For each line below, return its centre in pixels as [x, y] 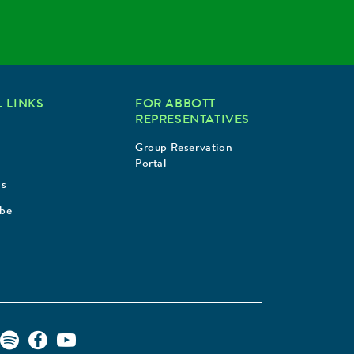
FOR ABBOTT [175, 105]
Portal [151, 165]
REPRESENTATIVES [192, 121]
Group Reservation [184, 149]
